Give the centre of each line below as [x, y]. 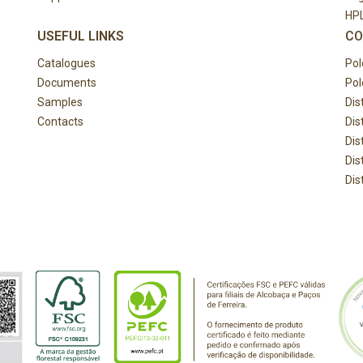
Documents [67, 82]
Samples [60, 102]
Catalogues [66, 63]
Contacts [60, 121]
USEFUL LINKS [81, 36]
